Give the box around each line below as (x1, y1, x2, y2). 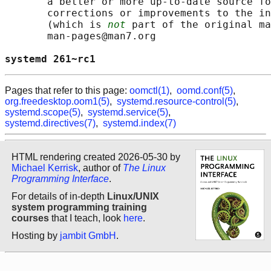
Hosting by (11, 230, 60, 241)
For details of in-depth (11, 191, 107, 201)
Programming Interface (11, 173, 109, 184)
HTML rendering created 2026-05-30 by (11, 151, 180, 162)
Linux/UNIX (107, 191, 159, 201)
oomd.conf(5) (177, 85, 233, 96)
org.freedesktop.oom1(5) (5, 96, 109, 107)
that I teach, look (49, 212, 123, 223)
